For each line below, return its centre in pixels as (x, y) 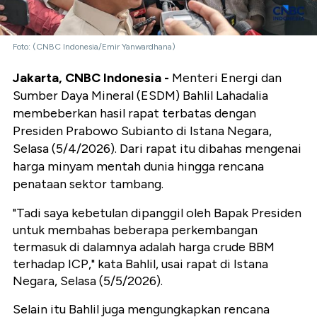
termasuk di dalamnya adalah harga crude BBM (144, 247)
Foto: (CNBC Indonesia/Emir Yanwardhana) (94, 47)
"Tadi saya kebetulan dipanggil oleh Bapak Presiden (157, 213)
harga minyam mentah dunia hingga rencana (138, 167)
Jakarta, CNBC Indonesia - (91, 78)
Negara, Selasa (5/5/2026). (88, 281)
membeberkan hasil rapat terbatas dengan (134, 114)
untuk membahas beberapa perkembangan (135, 230)
